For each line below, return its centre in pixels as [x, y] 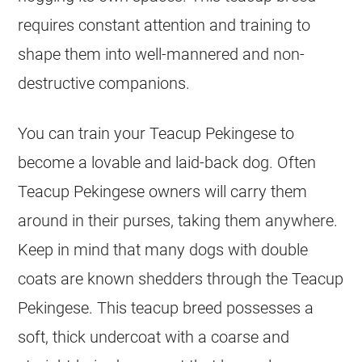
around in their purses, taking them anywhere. [178, 220]
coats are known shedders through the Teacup [181, 278]
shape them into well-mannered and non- [162, 54]
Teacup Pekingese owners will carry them [163, 191]
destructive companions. [104, 83]
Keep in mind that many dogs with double [163, 249]
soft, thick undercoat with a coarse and [154, 337]
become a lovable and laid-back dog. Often [167, 162]
